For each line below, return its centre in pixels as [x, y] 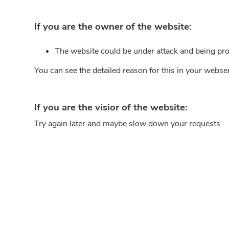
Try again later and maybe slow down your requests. [129, 124]
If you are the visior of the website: [111, 107]
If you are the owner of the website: [113, 27]
